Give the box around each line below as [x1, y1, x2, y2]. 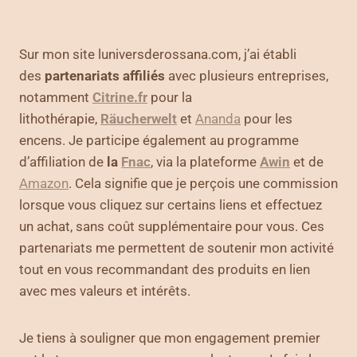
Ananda [195, 110, 241, 127]
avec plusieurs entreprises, [165, 67, 328, 84]
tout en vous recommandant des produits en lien [19, 261, 310, 277]
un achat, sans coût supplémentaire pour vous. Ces [19, 218, 324, 234]
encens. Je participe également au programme [19, 131, 299, 148]
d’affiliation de [19, 153, 107, 170]
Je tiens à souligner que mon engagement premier [19, 329, 320, 346]
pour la [147, 88, 192, 105]
